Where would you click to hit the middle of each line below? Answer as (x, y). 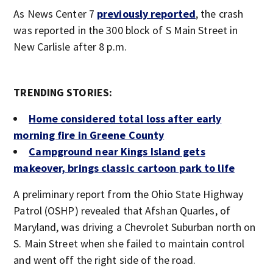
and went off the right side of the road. (105, 260)
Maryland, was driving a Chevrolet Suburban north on (135, 227)
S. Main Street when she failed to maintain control (129, 243)
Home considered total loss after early (125, 119)
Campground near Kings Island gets (117, 151)
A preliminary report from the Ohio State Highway (129, 194)
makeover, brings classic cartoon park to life (124, 168)
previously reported (146, 14)
